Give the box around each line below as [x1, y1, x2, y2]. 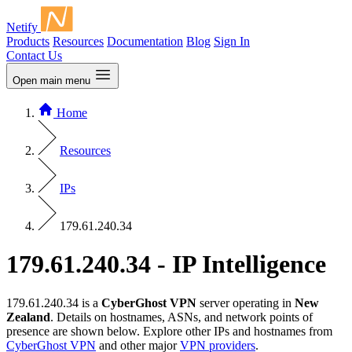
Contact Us [6, 49, 62, 62]
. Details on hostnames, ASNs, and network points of [50, 310, 313, 324]
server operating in [196, 295, 295, 310]
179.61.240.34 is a [6, 295, 101, 310]
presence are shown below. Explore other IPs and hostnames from [6, 324, 332, 338]
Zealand [6, 310, 50, 324]
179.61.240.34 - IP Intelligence [6, 250, 326, 279]
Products [6, 35, 49, 48]
